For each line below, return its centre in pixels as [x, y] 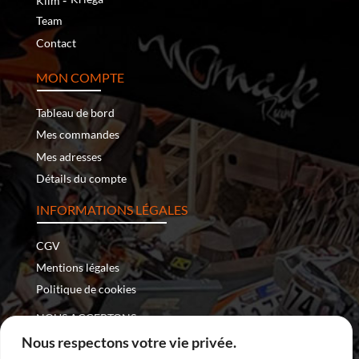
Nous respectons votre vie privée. [129, 342]
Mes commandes [77, 135]
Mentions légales [77, 267]
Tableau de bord [75, 113]
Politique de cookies [86, 289]
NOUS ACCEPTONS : [89, 317]
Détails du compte [81, 179]
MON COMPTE [80, 77]
